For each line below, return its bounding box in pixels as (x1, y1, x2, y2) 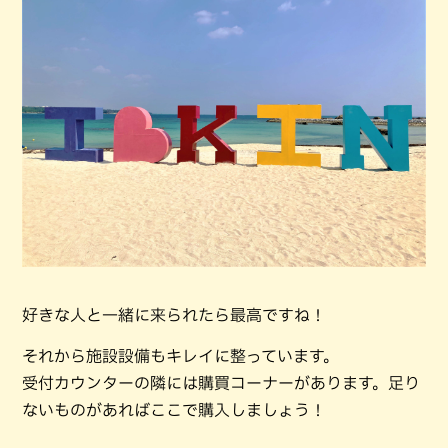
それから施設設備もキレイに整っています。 (22, 347, 339, 364)
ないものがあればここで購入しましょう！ (22, 401, 326, 418)
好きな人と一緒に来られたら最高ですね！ (22, 306, 326, 323)
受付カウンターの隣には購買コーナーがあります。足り (22, 374, 420, 391)
